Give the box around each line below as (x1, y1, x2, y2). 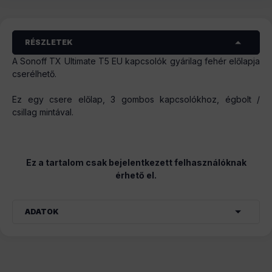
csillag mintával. (12, 107, 73, 118)
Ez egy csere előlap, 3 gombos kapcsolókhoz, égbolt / (12, 94, 260, 105)
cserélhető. (12, 69, 56, 80)
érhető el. (115, 170, 157, 181)
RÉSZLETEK (25, 38, 73, 47)
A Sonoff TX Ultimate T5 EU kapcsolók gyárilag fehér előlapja (12, 56, 260, 67)
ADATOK (25, 207, 59, 217)
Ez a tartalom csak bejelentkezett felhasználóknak (25, 157, 246, 168)
